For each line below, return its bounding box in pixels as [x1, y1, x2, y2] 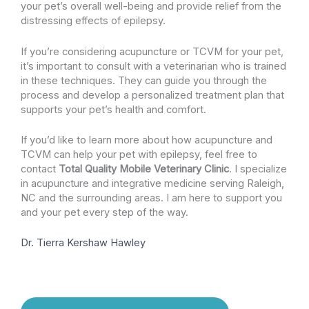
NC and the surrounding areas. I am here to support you [21, 191, 282, 204]
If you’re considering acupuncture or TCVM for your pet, [21, 45, 283, 58]
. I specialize [229, 162, 287, 175]
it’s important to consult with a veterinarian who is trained [21, 59, 286, 72]
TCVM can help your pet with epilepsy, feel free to [21, 148, 257, 161]
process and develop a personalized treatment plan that [21, 88, 284, 101]
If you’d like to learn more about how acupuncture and [21, 133, 272, 146]
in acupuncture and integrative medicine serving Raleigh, [21, 177, 284, 190]
